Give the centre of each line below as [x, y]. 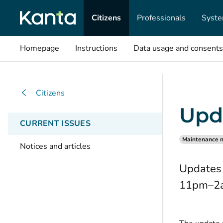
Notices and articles [55, 146]
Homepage [40, 48]
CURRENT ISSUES [55, 123]
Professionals [161, 18]
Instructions [96, 48]
